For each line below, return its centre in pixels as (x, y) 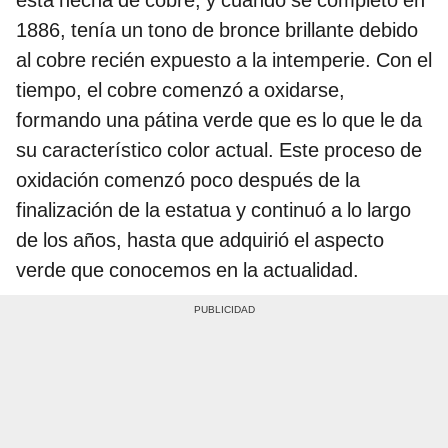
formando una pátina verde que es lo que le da (219, 119)
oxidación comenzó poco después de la (188, 179)
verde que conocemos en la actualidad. (187, 269)
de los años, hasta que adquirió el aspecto (200, 239)
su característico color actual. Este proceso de (219, 149)
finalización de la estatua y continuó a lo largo (213, 209)
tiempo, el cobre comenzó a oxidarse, (180, 89)
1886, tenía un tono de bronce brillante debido (217, 29)
